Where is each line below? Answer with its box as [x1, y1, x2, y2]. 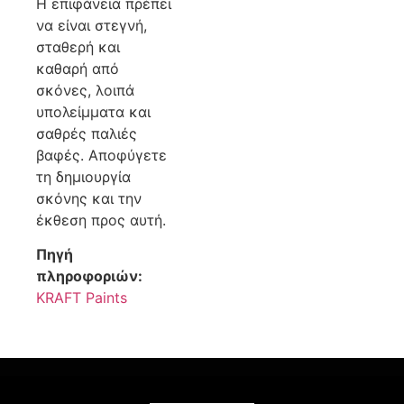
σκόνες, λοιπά [36, 80, 134, 99]
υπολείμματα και [36, 102, 151, 121]
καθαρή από [36, 59, 119, 78]
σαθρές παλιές [36, 124, 137, 142]
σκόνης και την [36, 188, 142, 207]
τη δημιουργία [36, 167, 131, 186]
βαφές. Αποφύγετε [36, 145, 167, 164]
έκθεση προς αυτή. [36, 210, 166, 229]
